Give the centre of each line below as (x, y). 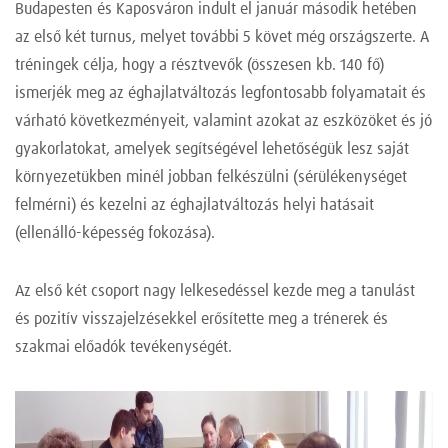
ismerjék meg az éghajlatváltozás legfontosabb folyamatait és (220, 93)
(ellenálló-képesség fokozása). (115, 233)
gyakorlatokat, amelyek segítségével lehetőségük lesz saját (212, 149)
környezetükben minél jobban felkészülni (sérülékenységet (211, 177)
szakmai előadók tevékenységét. (123, 347)
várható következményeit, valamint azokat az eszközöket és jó (223, 121)
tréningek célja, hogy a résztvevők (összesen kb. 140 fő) (199, 65)
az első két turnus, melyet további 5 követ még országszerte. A (222, 37)
